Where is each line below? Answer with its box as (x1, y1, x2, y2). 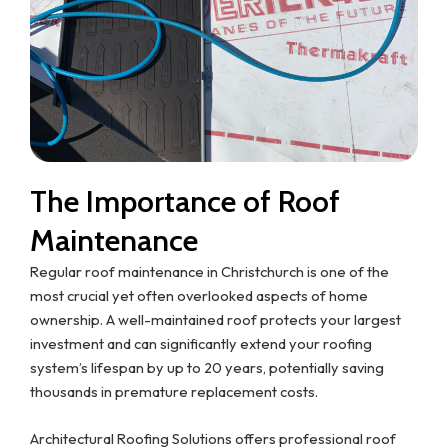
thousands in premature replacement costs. (30, 381, 318, 401)
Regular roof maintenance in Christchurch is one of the (30, 261, 389, 281)
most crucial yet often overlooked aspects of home (30, 285, 368, 305)
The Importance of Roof (30, 182, 340, 220)
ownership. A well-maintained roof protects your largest (30, 309, 401, 329)
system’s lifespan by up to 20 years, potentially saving (30, 357, 384, 377)
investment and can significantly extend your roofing (30, 333, 372, 353)
